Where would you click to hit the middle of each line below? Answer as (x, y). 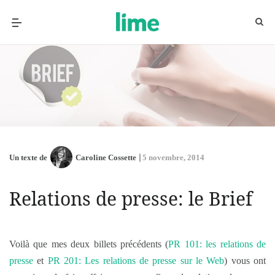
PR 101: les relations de (217, 244)
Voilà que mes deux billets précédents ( (89, 244)
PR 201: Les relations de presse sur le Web (136, 261)
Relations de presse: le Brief (131, 199)
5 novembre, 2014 (173, 157)
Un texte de (28, 157)
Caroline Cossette (106, 157)
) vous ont (245, 261)
